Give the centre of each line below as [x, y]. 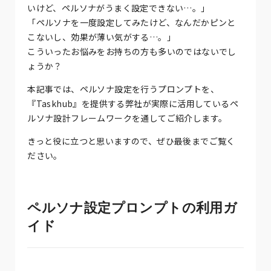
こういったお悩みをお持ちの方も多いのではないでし [132, 51]
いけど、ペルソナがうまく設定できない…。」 [119, 8]
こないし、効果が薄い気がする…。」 [102, 37]
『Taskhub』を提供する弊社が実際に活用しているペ [133, 103]
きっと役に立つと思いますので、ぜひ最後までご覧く [131, 141]
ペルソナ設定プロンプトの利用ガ [132, 207]
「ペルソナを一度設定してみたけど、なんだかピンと [132, 22]
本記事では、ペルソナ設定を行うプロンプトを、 [123, 89]
